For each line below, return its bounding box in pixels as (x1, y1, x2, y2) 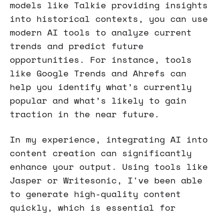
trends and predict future (10, 39, 144, 52)
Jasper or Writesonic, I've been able (10, 174, 202, 186)
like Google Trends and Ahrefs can (10, 67, 186, 79)
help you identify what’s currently (10, 80, 192, 93)
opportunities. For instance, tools (10, 53, 192, 66)
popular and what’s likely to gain (10, 94, 186, 107)
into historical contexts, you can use (10, 12, 208, 25)
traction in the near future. (10, 108, 160, 120)
